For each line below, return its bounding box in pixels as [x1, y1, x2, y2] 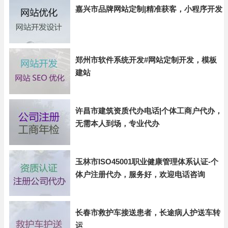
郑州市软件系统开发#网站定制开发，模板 [75, 55, 217, 64]
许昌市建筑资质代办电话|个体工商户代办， [75, 106, 222, 115]
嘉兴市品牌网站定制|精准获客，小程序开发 [75, 5, 222, 13]
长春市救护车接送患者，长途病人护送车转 [75, 208, 220, 217]
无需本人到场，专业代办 [75, 119, 159, 128]
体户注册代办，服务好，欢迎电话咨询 [75, 170, 205, 179]
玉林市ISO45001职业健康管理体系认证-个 [75, 157, 218, 166]
